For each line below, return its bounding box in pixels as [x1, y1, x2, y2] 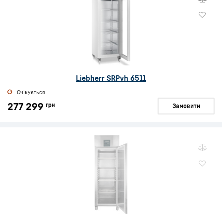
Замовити [172, 102, 200, 110]
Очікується [17, 89, 45, 95]
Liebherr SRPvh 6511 [76, 73, 146, 82]
